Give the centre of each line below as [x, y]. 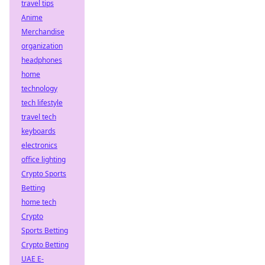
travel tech [39, 117]
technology [39, 88]
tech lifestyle [42, 103]
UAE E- [33, 259]
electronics [39, 145]
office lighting [43, 159]
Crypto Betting [45, 245]
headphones [42, 60]
